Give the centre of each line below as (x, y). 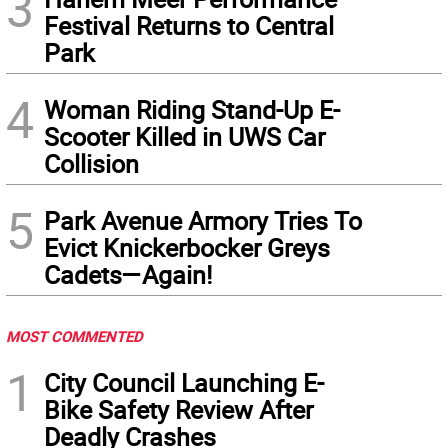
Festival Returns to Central (189, 26)
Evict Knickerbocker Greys (187, 248)
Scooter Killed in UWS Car (184, 137)
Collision (91, 164)
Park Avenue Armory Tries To (203, 221)
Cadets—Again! (128, 275)
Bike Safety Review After (178, 410)
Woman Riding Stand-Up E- (192, 110)
